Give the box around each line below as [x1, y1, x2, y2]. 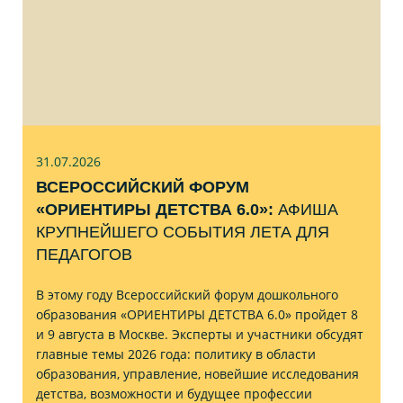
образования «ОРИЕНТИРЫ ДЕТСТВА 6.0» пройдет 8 [36, 305, 358, 323]
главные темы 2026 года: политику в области [36, 345, 316, 363]
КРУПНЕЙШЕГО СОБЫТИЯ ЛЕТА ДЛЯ [36, 222, 329, 241]
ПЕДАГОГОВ [36, 245, 132, 264]
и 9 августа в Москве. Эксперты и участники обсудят [36, 325, 363, 343]
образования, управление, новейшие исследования [36, 364, 359, 382]
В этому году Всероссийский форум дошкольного [36, 285, 338, 303]
